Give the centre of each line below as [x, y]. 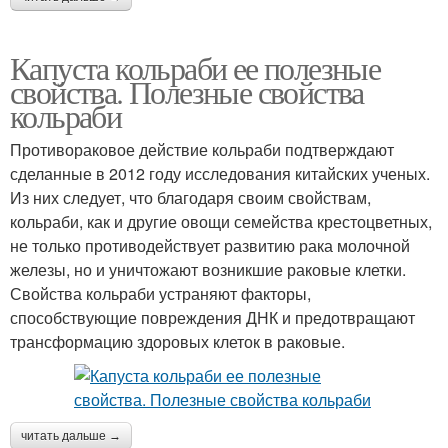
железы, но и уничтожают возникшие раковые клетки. [208, 270]
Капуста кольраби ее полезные [195, 68]
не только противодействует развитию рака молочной [210, 246]
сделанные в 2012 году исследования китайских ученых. [220, 174]
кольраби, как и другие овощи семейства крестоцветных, [221, 222]
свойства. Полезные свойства [187, 92]
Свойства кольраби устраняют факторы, [160, 294]
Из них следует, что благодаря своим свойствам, [190, 198]
